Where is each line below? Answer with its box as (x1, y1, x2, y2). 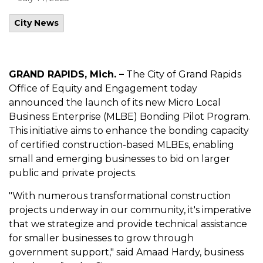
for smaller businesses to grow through (9, 232, 194, 244)
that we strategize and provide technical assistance (9, 218, 247, 230)
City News (14, 18, 59, 28)
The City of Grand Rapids (124, 69, 241, 80)
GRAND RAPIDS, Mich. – (9, 69, 124, 80)
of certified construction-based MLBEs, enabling (9, 139, 234, 150)
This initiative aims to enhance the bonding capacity (9, 125, 249, 136)
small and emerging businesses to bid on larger (9, 153, 230, 164)
